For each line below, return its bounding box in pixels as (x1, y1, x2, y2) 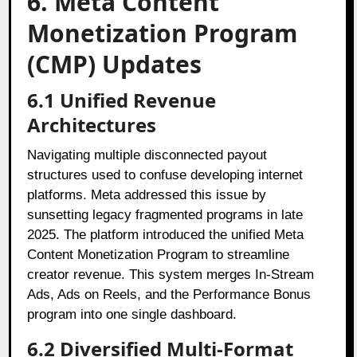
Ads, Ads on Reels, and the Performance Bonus (27, 286, 312, 302)
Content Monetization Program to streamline (27, 246, 290, 262)
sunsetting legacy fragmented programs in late (27, 206, 304, 222)
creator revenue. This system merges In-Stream (27, 266, 315, 282)
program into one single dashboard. (27, 306, 237, 322)
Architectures (27, 111, 157, 138)
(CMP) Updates (27, 47, 202, 80)
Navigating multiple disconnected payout (27, 147, 268, 163)
